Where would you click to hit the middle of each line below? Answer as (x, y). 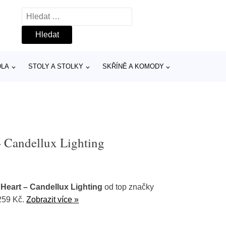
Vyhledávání (44, 14)
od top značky (128, 187)
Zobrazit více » (53, 200)
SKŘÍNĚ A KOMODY (133, 66)
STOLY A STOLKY (56, 66)
